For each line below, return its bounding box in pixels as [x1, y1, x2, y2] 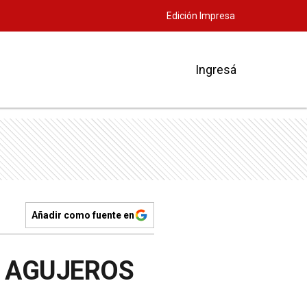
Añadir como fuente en [32, 210, 134, 221]
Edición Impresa [167, 10, 235, 21]
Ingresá [195, 62, 236, 77]
